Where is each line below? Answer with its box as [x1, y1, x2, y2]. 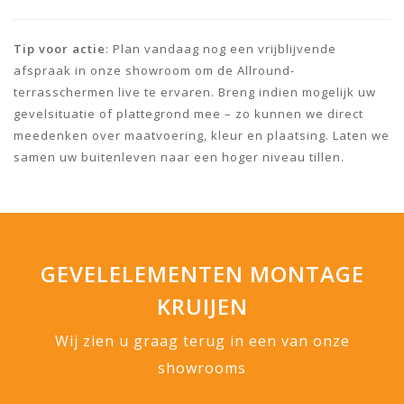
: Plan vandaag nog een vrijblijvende [106, 40, 336, 57]
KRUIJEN [156, 290, 248, 321]
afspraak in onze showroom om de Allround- [14, 61, 295, 78]
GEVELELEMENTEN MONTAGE [40, 258, 364, 289]
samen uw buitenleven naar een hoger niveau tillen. [14, 148, 344, 165]
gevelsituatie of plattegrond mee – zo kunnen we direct [14, 105, 363, 122]
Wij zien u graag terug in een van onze [54, 330, 350, 351]
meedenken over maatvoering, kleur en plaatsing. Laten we [14, 126, 390, 143]
